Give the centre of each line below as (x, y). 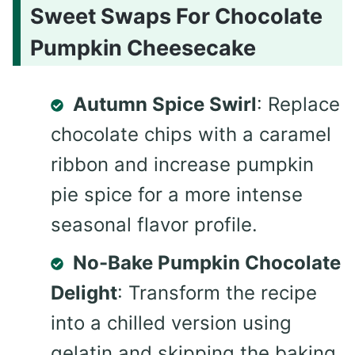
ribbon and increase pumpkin (182, 164)
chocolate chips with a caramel (191, 134)
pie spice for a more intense (177, 194)
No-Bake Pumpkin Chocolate (207, 262)
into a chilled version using (171, 323)
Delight (84, 292)
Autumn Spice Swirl (165, 104)
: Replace (298, 104)
